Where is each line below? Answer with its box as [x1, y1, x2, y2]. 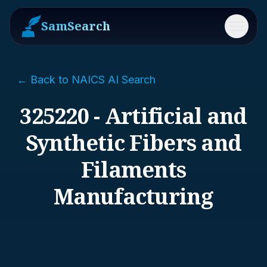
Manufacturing [54, 182, 213, 211]
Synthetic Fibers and [25, 128, 242, 157]
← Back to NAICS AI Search [17, 73, 156, 86]
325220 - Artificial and [20, 101, 247, 131]
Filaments [80, 155, 187, 184]
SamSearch [41, 18, 110, 34]
